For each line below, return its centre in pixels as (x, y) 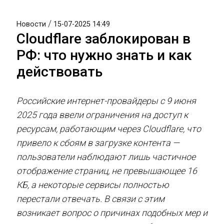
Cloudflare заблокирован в (103, 39)
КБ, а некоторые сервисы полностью (93, 185)
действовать (59, 72)
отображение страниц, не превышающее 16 (107, 171)
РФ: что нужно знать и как (104, 55)
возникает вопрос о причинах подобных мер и (112, 213)
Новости (32, 24)
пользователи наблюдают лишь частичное (106, 157)
